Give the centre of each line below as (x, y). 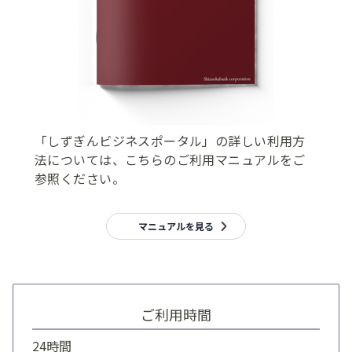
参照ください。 (80, 178)
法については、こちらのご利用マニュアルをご (170, 159)
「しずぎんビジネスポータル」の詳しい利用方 (170, 140)
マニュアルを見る (176, 225)
